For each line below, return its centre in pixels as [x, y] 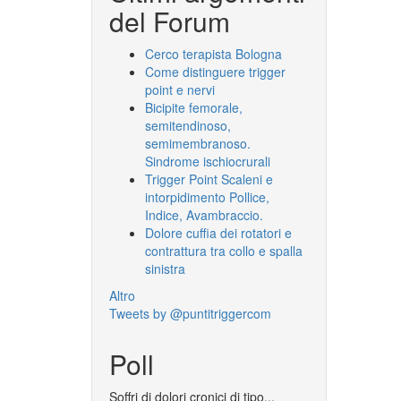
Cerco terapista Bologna [213, 53]
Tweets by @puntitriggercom [190, 313]
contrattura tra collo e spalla [224, 250]
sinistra [165, 268]
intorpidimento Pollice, [207, 196]
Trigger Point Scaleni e [209, 179]
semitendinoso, [188, 125]
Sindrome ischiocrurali [208, 161]
